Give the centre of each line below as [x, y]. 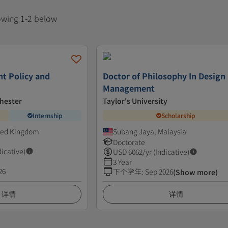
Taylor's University [135, 101]
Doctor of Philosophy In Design [164, 76]
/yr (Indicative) [166, 151]
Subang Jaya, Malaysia [150, 131]
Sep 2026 [159, 171]
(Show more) [196, 172]
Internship [48, 116]
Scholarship [179, 116]
